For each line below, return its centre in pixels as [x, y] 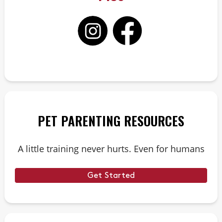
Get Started [111, 175]
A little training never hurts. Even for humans [111, 149]
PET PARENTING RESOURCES [111, 121]
